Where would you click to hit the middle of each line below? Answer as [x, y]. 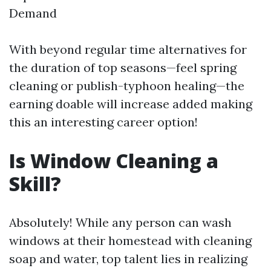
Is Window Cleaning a [114, 161]
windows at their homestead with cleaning [130, 240]
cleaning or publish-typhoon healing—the [127, 86]
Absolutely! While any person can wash [120, 222]
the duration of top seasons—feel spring [123, 67]
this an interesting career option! [103, 122]
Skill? [35, 184]
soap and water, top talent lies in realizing [128, 259]
